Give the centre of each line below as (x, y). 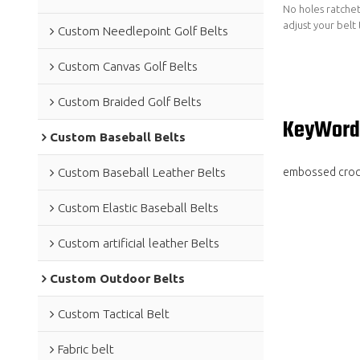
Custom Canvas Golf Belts (127, 66)
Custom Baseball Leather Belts (141, 172)
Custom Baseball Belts (117, 137)
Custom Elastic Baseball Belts (138, 207)
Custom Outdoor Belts (117, 278)
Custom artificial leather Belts (138, 243)
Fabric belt (86, 349)
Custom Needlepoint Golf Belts (143, 31)
